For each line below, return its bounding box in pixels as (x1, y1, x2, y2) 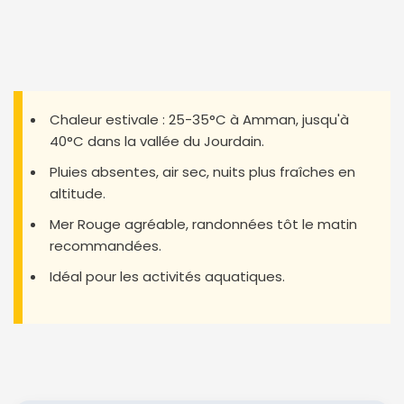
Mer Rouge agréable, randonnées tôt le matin (50, 214, 357, 234)
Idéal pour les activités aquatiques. (50, 266, 285, 286)
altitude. (50, 183, 106, 203)
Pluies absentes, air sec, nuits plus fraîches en (50, 161, 355, 181)
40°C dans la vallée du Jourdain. (50, 131, 264, 151)
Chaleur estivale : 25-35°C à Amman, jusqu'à (50, 109, 349, 129)
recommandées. (50, 235, 161, 255)
